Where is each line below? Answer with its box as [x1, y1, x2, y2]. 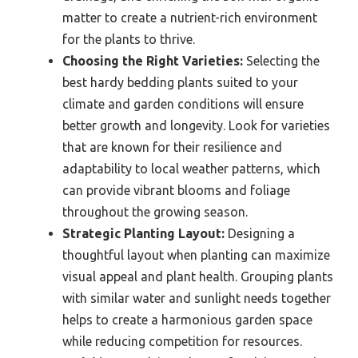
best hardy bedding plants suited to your [62, 74, 298, 89]
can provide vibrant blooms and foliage [62, 182, 290, 197]
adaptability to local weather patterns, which [62, 161, 320, 176]
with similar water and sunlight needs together [62, 290, 331, 305]
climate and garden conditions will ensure [62, 96, 304, 111]
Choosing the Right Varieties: [62, 53, 243, 68]
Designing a [225, 225, 295, 241]
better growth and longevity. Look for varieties [62, 117, 330, 133]
